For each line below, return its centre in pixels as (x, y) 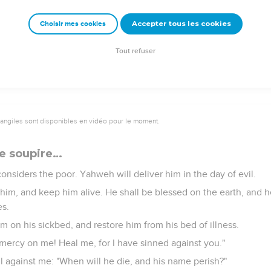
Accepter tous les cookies (181, 24)
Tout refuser (135, 51)
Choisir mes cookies (73, 24)
